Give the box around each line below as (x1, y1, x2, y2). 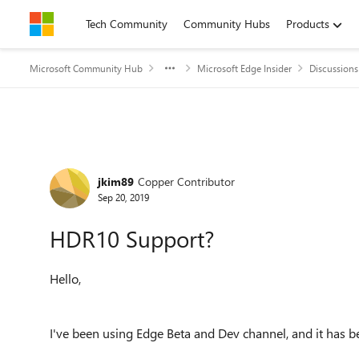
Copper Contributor (138, 173, 235, 189)
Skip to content (46, 16, 120, 31)
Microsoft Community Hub (30, 62, 143, 75)
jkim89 (98, 173, 134, 189)
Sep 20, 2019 (98, 190, 149, 204)
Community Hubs (184, 16, 270, 31)
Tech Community (86, 16, 167, 31)
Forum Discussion (28, 146, 229, 180)
